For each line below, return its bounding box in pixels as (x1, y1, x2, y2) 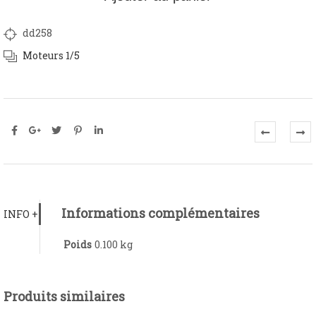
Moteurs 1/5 (23, 48, 80, 62)
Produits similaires (4, 287, 125, 305)
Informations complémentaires (61, 204, 260, 221)
